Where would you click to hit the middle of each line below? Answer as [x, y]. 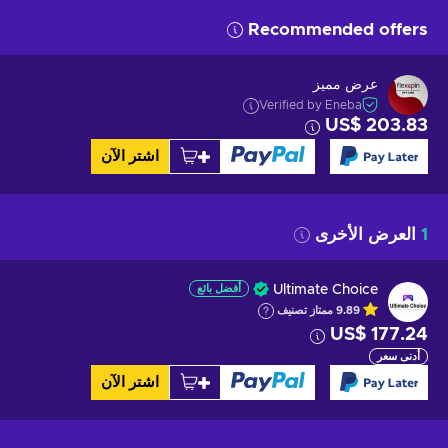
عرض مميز [345, 85]
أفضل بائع [219, 288]
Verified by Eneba [310, 105]
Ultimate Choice [325, 289]
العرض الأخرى [368, 234]
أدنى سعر [398, 356]
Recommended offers [338, 29]
